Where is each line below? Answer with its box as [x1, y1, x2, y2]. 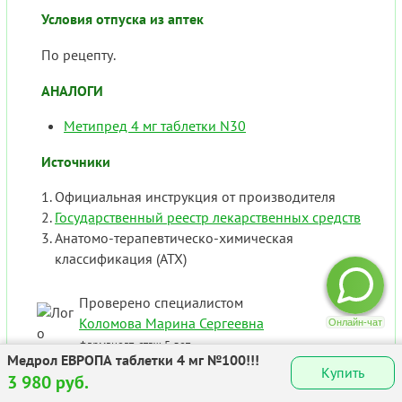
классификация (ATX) [55, 249, 187, 267]
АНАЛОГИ [41, 81, 103, 100]
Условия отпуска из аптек [41, 9, 204, 28]
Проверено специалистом [79, 293, 243, 311]
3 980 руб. [7, 371, 89, 394]
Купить [321, 363, 364, 381]
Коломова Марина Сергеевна [79, 313, 264, 332]
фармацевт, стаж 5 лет [79, 336, 190, 353]
